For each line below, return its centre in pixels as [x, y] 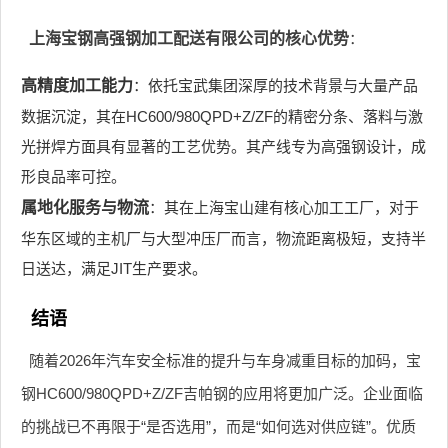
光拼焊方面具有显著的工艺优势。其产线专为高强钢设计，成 [223, 146]
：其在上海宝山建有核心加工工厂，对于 [284, 207]
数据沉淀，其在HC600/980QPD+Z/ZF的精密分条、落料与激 [222, 116]
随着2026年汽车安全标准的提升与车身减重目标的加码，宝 [224, 360]
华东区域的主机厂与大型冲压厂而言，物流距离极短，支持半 [223, 238]
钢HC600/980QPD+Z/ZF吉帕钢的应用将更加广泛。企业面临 [222, 393]
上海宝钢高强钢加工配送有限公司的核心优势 [188, 38]
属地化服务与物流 [85, 207]
